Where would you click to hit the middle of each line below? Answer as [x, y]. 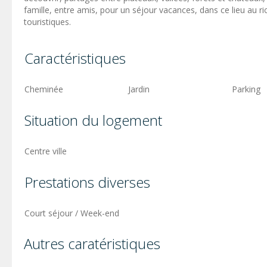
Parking [246, 89]
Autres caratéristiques [92, 243]
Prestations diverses [87, 182]
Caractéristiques [75, 58]
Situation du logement [93, 120]
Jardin [139, 89]
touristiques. [47, 21]
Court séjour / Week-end [72, 213]
